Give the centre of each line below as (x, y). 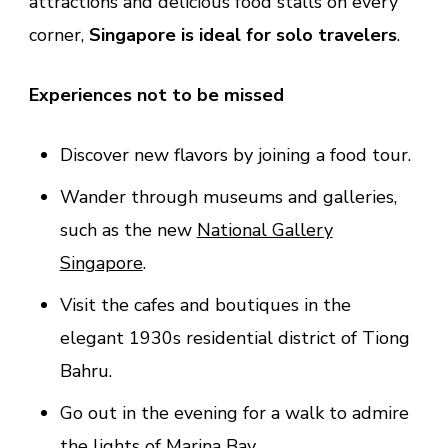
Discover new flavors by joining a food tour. (235, 154)
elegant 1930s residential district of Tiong (234, 337)
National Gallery (264, 229)
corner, (59, 34)
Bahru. (85, 370)
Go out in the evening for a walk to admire (234, 412)
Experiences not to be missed (156, 94)
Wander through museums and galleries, (228, 196)
